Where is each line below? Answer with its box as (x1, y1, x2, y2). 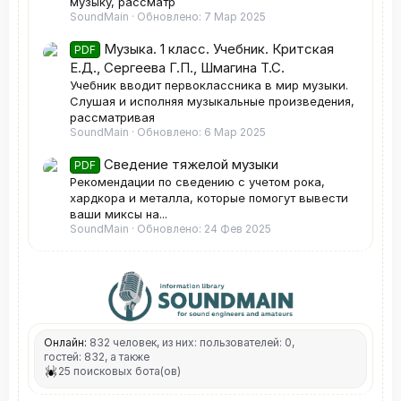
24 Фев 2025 (204, 222, 271, 236)
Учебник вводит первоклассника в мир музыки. (70, 78, 348, 93)
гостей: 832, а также (44, 350, 149, 364)
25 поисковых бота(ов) (58, 364, 181, 379)
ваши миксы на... (70, 207, 167, 222)
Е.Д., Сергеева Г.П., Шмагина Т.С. (70, 59, 285, 77)
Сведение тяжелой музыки (104, 156, 279, 174)
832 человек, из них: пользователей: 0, (87, 336, 294, 350)
